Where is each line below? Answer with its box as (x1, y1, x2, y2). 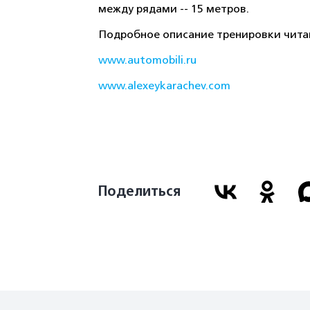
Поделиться (98, 183, 181, 200)
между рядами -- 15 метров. (98, 3, 249, 15)
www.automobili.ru (98, 54, 197, 66)
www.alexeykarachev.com (98, 80, 230, 92)
